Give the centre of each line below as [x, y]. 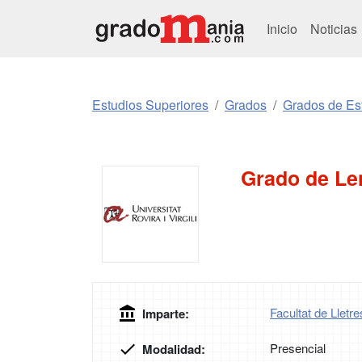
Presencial [298, 348]
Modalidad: [174, 349]
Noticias [335, 28]
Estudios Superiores [150, 105]
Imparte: [166, 314]
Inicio [282, 28]
